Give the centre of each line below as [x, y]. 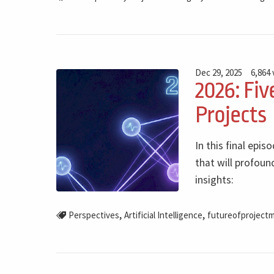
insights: [214, 180]
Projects [231, 115]
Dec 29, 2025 [219, 72]
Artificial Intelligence [163, 215]
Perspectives [94, 215]
